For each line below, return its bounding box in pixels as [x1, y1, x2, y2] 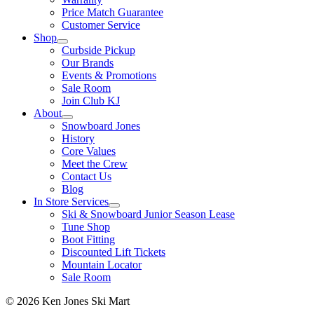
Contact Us [62, 170, 111, 182]
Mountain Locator [62, 258, 142, 271]
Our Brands [62, 56, 114, 69]
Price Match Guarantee [62, 6, 163, 18]
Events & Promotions [62, 69, 156, 81]
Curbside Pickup [62, 43, 135, 56]
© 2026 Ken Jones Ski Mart [6, 294, 130, 307]
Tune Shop [62, 220, 110, 233]
